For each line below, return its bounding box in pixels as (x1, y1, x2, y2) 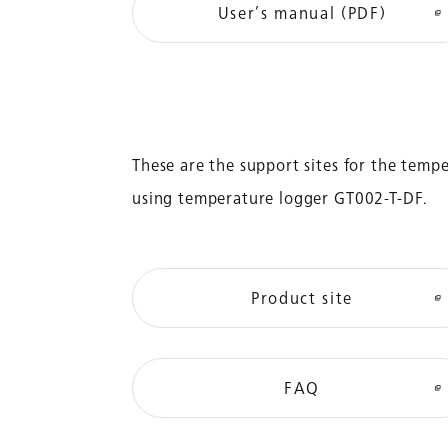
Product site (250, 288, 354, 310)
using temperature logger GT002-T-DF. (132, 187, 429, 209)
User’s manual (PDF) (217, 3, 387, 25)
